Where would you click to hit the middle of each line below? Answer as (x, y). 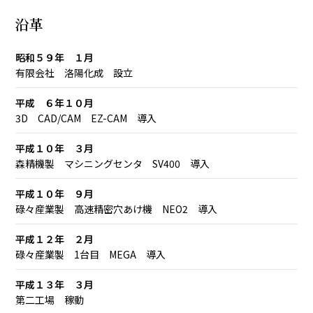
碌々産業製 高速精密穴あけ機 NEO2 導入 (117, 209)
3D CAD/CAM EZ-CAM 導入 (86, 118)
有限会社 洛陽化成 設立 (74, 73)
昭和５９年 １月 (55, 57)
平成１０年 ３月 (55, 148)
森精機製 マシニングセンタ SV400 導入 (113, 163)
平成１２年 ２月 (55, 239)
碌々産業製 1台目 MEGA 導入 (91, 254)
